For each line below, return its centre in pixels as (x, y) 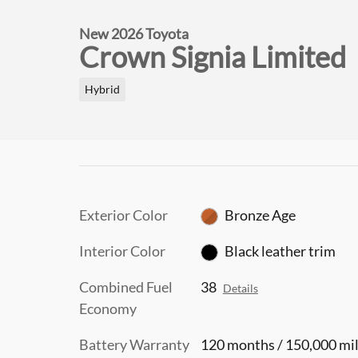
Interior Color (122, 251)
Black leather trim (280, 251)
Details (240, 288)
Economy (108, 308)
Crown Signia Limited (213, 57)
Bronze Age (261, 215)
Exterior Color (123, 215)
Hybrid (102, 89)
